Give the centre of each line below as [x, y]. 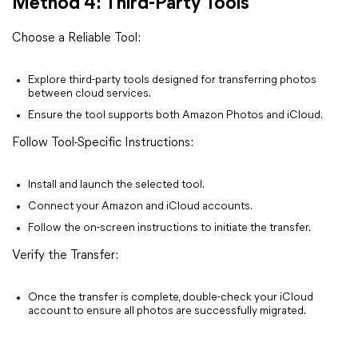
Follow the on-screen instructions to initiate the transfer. [169, 228]
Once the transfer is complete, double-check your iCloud [171, 298]
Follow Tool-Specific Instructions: [103, 143]
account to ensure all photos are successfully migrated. [167, 311]
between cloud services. [89, 94]
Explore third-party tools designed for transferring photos [172, 80]
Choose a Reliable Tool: [76, 38]
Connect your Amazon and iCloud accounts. [140, 207]
